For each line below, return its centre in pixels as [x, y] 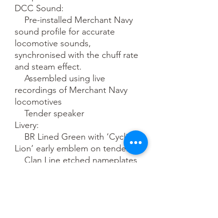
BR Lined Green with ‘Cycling [19, 136]
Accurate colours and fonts [19, 183]
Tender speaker [19, 113]
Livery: [27, 125]
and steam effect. [48, 66]
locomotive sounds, [53, 43]
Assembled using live [19, 78]
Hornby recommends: [57, 207]
